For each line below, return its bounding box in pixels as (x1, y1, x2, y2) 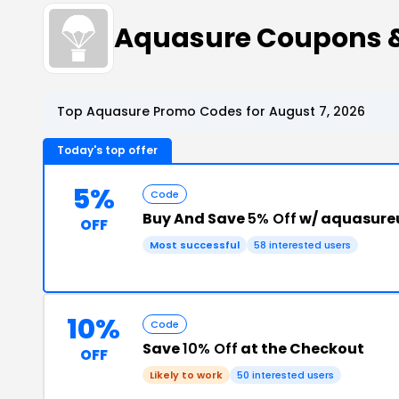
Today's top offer (57, 142, 158, 158)
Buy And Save (142, 208, 248, 229)
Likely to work (150, 368, 223, 382)
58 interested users (254, 238, 351, 252)
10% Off (183, 338, 238, 359)
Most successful (150, 238, 240, 252)
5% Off (248, 208, 297, 229)
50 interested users (237, 368, 334, 382)
